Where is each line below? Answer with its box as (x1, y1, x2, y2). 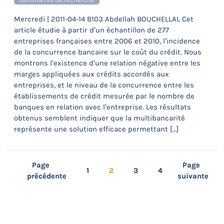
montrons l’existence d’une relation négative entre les (14, 58, 200, 67)
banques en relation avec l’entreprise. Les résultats (14, 102, 191, 111)
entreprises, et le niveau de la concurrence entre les (14, 80, 194, 89)
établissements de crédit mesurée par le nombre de (14, 91, 194, 100)
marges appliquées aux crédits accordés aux (14, 69, 169, 78)
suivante (177, 171, 208, 180)
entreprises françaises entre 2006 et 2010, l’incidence (14, 36, 200, 45)
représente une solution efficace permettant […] (14, 124, 178, 133)
